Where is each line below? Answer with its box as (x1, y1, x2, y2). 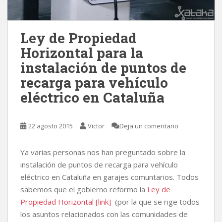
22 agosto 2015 (28, 121, 73, 131)
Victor (88, 121, 105, 131)
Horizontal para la (20, 44, 143, 62)
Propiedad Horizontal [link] (20, 197, 111, 207)
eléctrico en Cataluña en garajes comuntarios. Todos (20, 172, 199, 182)
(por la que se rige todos (111, 197, 200, 207)
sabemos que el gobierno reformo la (20, 184, 147, 195)
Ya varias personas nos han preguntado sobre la (20, 147, 185, 158)
